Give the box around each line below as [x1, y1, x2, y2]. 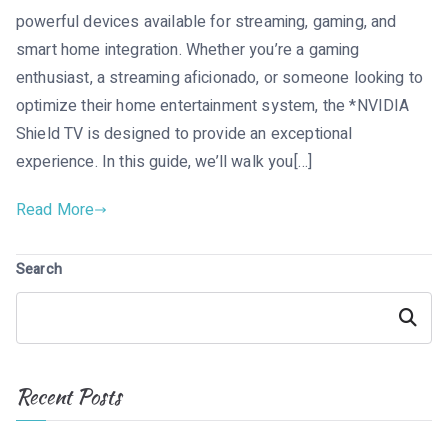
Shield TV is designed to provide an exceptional [16, 122, 353, 146]
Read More [16, 198, 95, 222]
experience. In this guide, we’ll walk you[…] [16, 150, 313, 174]
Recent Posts [16, 382, 121, 411]
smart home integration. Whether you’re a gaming [16, 38, 360, 62]
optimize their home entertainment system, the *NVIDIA [16, 94, 410, 118]
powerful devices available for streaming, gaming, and [16, 10, 397, 34]
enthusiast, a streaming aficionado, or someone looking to [16, 66, 424, 90]
